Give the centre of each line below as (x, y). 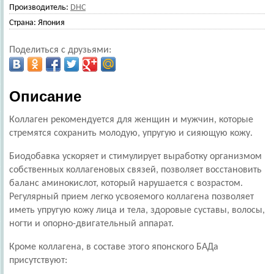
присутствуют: (39, 261)
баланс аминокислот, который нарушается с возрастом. (126, 183)
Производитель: (39, 8)
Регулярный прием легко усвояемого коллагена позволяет (131, 197)
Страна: (23, 23)
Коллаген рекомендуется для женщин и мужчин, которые (131, 120)
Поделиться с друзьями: (60, 50)
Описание (45, 96)
